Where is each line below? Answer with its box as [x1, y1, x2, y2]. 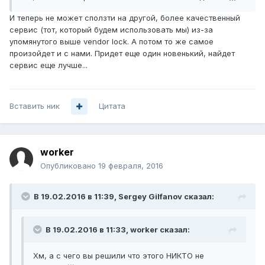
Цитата [99, 101, 125, 111]
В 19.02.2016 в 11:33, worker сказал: [46, 225, 190, 235]
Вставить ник [9, 101, 60, 111]
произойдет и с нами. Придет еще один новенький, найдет [9, 49, 235, 59]
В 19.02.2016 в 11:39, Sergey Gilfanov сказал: [34, 192, 214, 202]
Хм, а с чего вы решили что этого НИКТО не [33, 251, 204, 261]
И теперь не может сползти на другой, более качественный [9, 13, 240, 23]
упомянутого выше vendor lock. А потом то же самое [9, 37, 214, 47]
